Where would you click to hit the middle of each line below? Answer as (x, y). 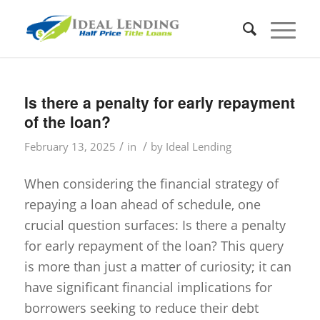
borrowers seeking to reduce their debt (141, 308)
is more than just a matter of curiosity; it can (157, 267)
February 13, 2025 (70, 146)
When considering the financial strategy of (151, 184)
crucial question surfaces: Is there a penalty (155, 225)
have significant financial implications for (148, 287)
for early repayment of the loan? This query (154, 246)
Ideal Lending (198, 146)
